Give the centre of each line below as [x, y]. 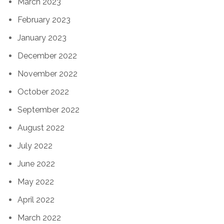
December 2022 [47, 55]
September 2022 [48, 109]
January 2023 [42, 37]
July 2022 [35, 145]
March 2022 [39, 217]
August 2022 [41, 127]
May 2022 [36, 181]
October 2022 [43, 91]
